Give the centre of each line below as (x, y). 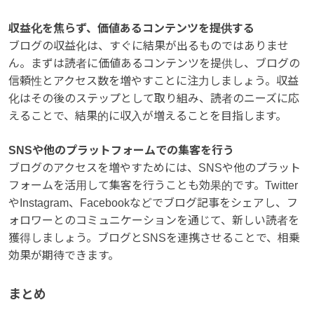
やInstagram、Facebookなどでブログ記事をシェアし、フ (153, 203)
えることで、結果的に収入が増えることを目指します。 (148, 116)
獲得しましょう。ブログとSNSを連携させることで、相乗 (154, 238)
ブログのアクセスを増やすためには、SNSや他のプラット (155, 168)
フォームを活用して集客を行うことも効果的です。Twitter (153, 185)
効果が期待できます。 (64, 255)
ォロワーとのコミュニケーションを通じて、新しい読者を (154, 220)
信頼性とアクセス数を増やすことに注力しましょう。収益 (153, 81)
